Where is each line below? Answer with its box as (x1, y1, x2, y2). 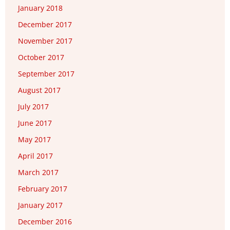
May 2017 (18, 135, 51, 145)
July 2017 (18, 102, 49, 112)
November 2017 (18, 36, 72, 46)
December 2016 (18, 217, 72, 227)
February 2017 (18, 184, 67, 194)
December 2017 (18, 20, 72, 30)
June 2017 (18, 118, 52, 128)
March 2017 (18, 167, 59, 178)
